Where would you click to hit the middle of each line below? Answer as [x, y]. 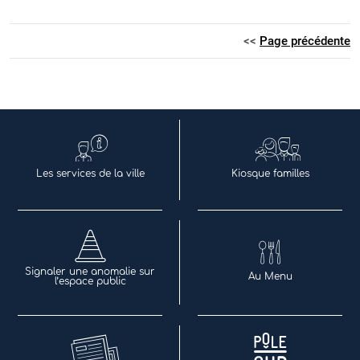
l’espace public [90, 282]
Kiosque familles [270, 174]
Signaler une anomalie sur [90, 272]
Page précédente [305, 41]
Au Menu [270, 277]
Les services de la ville [90, 174]
